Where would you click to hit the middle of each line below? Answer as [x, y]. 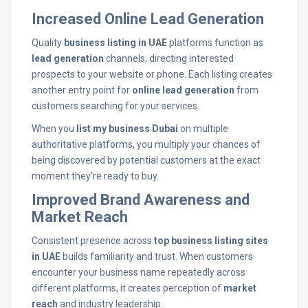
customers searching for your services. [115, 106]
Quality [48, 43]
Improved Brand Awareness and [141, 200]
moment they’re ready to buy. [95, 176]
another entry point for [82, 90]
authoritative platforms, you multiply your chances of [146, 144]
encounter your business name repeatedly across [139, 272]
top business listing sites [211, 241]
